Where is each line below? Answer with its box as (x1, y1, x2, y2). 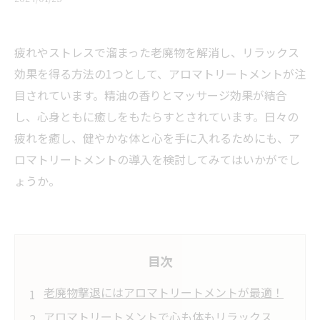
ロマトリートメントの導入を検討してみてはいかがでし (14, 151, 300, 168)
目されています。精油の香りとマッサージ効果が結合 (14, 86, 287, 104)
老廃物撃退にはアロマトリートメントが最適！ (44, 284, 284, 301)
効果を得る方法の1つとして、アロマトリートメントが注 (14, 65, 306, 82)
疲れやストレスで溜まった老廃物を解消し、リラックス (14, 44, 299, 61)
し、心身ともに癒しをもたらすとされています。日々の (14, 108, 299, 125)
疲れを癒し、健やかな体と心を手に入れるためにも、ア (14, 129, 300, 146)
